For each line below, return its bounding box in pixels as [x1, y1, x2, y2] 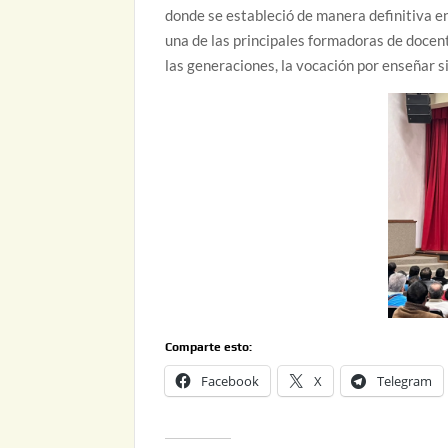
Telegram [377, 372, 433, 391]
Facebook [201, 372, 260, 391]
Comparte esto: [165, 340, 253, 355]
